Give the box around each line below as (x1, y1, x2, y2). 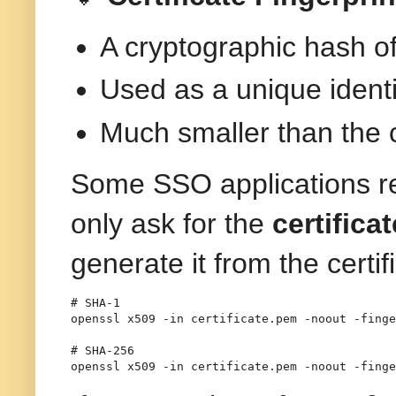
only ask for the (71, 207, 272, 240)
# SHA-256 (71, 344, 134, 358)
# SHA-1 (71, 296, 120, 310)
